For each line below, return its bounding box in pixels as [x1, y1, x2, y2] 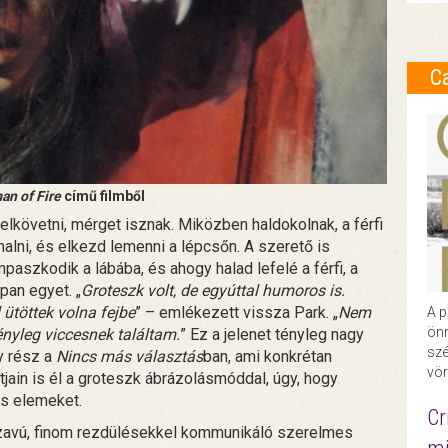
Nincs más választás [56, 346, 203, 366]
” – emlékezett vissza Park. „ [135, 302, 338, 322]
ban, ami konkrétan [203, 346, 332, 366]
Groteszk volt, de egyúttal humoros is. [81, 280, 345, 300]
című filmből [61, 187, 146, 204]
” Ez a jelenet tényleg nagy [180, 324, 364, 344]
